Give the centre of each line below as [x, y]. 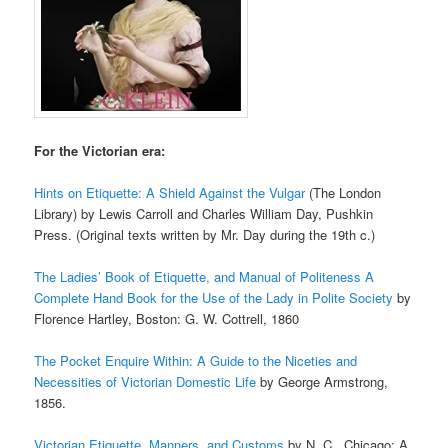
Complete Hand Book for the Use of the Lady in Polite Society [214, 297]
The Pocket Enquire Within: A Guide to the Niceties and [196, 360]
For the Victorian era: [100, 150]
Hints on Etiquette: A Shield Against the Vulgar [170, 192]
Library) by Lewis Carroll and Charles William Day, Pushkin [204, 213]
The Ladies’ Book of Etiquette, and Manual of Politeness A [204, 276]
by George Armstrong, [322, 381]
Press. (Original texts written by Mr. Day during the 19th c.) [205, 234]
